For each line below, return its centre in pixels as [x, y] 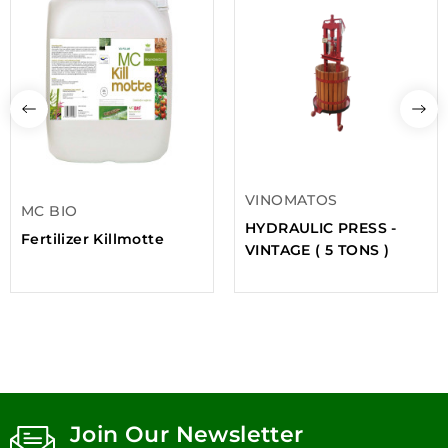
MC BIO [49, 210]
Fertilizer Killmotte [92, 238]
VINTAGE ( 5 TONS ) [317, 249]
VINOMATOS [291, 199]
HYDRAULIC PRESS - [321, 227]
